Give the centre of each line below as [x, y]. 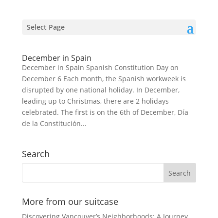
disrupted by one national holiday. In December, [100, 90]
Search [36, 154]
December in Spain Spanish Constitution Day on [100, 67]
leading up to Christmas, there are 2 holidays [95, 101]
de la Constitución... [54, 123]
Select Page [45, 27]
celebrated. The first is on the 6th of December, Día [105, 112]
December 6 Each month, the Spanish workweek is [104, 79]
